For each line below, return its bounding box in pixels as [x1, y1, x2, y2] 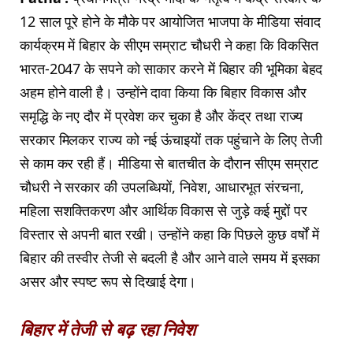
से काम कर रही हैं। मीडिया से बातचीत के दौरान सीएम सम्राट [20, 154, 318, 173]
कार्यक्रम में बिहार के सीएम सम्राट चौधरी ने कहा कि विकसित [20, 35, 318, 55]
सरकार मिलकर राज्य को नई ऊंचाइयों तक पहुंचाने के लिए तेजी [20, 130, 322, 150]
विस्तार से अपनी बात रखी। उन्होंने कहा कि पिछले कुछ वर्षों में [20, 225, 319, 244]
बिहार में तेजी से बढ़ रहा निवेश [20, 317, 196, 340]
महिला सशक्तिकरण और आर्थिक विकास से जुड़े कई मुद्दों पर [20, 201, 307, 221]
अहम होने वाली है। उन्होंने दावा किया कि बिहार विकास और [20, 83, 307, 102]
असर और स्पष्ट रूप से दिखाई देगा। [20, 272, 196, 292]
